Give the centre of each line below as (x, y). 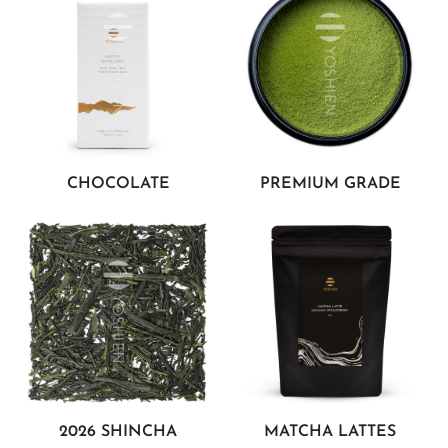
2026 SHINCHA (118, 431)
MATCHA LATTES (330, 431)
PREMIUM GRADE (330, 183)
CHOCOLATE (118, 183)
